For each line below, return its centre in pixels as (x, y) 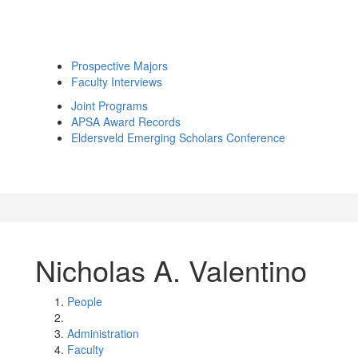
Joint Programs (109, 105)
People (85, 301)
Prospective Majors (119, 66)
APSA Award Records (126, 121)
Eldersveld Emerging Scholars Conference (178, 137)
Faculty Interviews (117, 82)
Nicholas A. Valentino (171, 270)
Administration (103, 333)
